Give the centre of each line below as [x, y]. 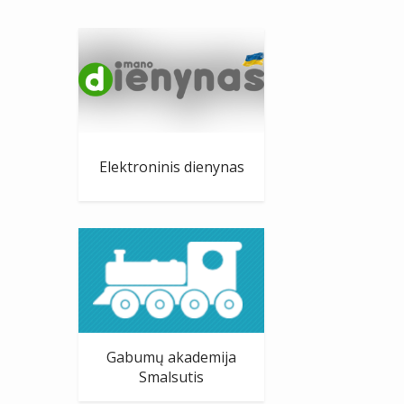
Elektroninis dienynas [171, 166]
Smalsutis [171, 376]
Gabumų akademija [171, 357]
